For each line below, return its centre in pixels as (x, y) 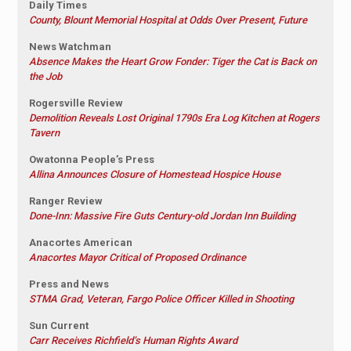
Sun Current (58, 326)
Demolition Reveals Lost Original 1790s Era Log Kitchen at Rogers (174, 118)
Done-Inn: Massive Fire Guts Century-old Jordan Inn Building (162, 216)
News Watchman (70, 47)
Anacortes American (80, 243)
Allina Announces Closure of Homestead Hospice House (154, 175)
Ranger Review (65, 201)
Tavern (44, 133)
